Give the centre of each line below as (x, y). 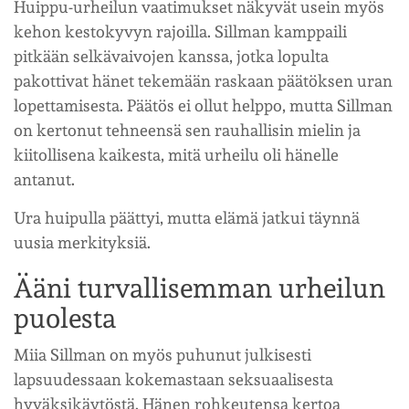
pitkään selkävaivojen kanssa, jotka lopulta (171, 56)
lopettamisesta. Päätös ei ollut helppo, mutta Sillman (203, 105)
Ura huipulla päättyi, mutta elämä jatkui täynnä (187, 217)
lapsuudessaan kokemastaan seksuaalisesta (173, 379)
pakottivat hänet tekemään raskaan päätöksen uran (203, 80)
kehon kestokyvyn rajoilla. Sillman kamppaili (180, 31)
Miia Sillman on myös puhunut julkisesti (163, 354)
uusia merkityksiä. (82, 242)
